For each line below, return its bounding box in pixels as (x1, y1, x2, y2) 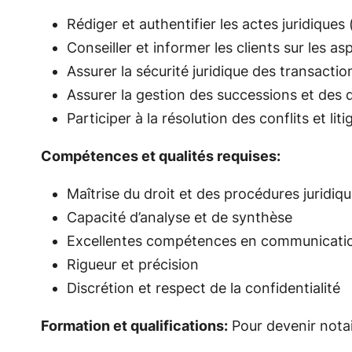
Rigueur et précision (66, 256, 199, 273)
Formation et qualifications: (40, 317, 228, 334)
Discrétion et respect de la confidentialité (66, 280, 340, 296)
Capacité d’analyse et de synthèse (66, 209, 292, 225)
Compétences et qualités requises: (40, 148, 280, 164)
